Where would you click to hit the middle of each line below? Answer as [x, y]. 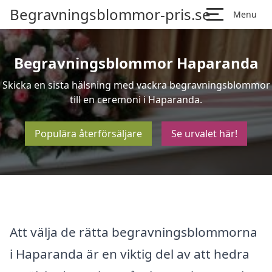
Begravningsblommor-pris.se [110, 14]
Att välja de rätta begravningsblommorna [134, 232]
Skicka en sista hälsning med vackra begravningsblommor [136, 85]
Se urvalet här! [204, 134]
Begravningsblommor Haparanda [136, 63]
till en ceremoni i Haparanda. [136, 100]
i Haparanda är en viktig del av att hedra [130, 253]
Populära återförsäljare [88, 134]
